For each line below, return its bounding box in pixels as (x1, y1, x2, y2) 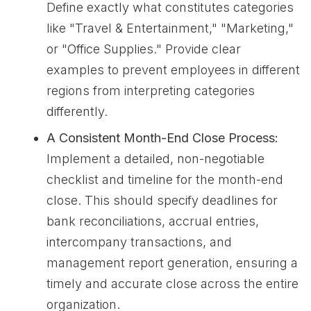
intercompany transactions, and (47, 235, 232, 249)
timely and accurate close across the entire (47, 276, 299, 291)
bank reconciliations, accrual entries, (47, 214, 259, 228)
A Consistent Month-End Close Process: (47, 131, 278, 145)
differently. (47, 104, 108, 119)
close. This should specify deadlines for (47, 193, 278, 208)
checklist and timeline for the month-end (47, 172, 283, 187)
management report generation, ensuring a (47, 255, 298, 270)
